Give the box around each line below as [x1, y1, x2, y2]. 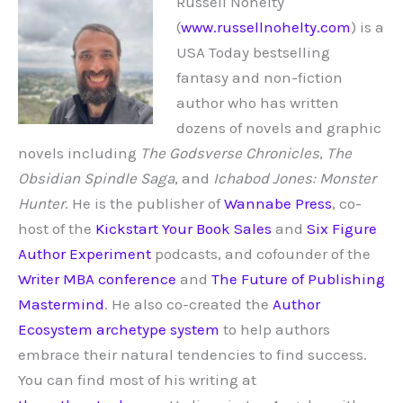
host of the [18, 219, 92, 237]
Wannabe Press [224, 193, 332, 212]
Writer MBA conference [18, 269, 176, 288]
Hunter [18, 193, 65, 212]
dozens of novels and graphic [175, 118, 381, 137]
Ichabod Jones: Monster [213, 168, 376, 187]
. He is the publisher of [65, 193, 220, 212]
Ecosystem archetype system [18, 319, 219, 338]
